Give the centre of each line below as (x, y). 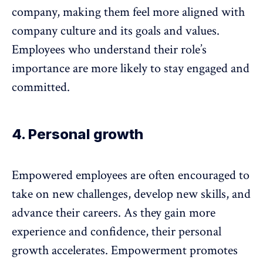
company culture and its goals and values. (116, 31)
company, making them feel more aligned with (128, 12)
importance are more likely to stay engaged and (131, 69)
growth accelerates (58, 251)
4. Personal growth (77, 134)
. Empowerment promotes (171, 251)
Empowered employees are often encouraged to (131, 176)
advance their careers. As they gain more (114, 213)
